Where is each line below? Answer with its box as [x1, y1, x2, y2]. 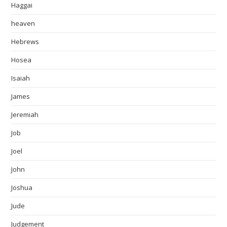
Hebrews [11, 37, 40, 47]
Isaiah [11, 73, 30, 83]
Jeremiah [11, 110, 39, 120]
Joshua [11, 183, 33, 193]
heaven [11, 19, 35, 28]
